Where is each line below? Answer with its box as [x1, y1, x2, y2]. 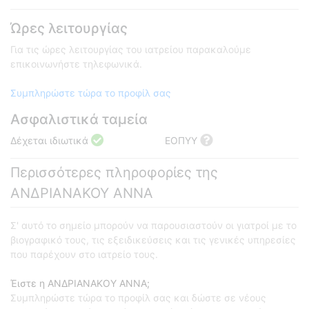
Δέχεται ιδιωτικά [10, 134, 91, 147]
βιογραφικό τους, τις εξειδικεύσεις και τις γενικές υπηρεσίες [10, 234, 296, 246]
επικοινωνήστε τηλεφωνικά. [10, 58, 142, 70]
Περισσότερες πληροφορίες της [10, 164, 218, 181]
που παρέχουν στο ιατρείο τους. [10, 248, 158, 261]
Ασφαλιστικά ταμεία [10, 111, 148, 128]
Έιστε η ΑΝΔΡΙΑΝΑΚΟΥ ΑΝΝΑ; [10, 277, 150, 290]
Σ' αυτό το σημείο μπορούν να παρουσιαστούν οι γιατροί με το [10, 219, 297, 232]
